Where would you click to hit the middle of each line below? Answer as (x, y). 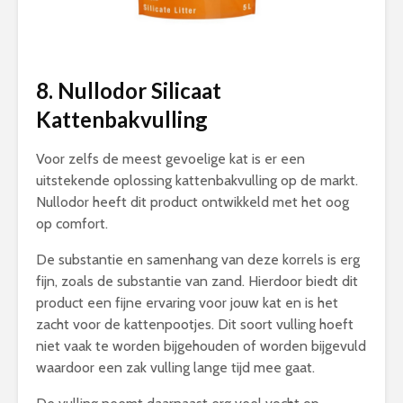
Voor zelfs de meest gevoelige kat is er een (170, 159)
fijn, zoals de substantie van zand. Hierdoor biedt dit (197, 281)
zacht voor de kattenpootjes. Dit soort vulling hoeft (195, 324)
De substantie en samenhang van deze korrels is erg (198, 260)
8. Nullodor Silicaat (129, 90)
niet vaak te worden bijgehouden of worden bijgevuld (201, 346)
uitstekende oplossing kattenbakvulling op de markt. (197, 180)
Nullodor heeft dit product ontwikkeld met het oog (193, 202)
